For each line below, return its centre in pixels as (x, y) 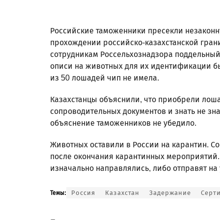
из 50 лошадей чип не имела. (105, 78)
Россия (83, 192)
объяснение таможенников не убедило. (123, 123)
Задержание (170, 192)
